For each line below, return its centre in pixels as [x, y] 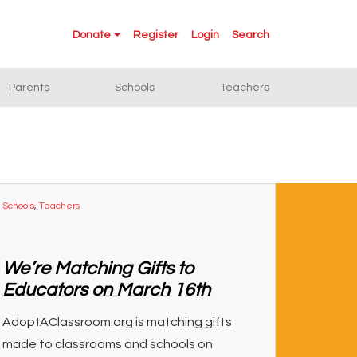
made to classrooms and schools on [107, 344]
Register [156, 35]
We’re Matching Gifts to [98, 269]
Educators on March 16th [106, 290]
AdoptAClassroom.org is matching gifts [117, 322]
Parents [29, 88]
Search [251, 35]
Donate [92, 35]
